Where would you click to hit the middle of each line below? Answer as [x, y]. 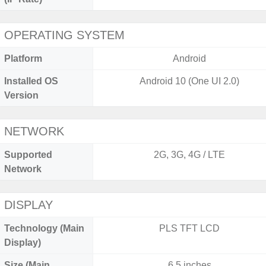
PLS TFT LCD [190, 228]
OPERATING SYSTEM [64, 35]
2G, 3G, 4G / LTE [190, 155]
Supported [28, 155]
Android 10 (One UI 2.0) [190, 81]
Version [21, 95]
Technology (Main [44, 228]
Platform [23, 58]
